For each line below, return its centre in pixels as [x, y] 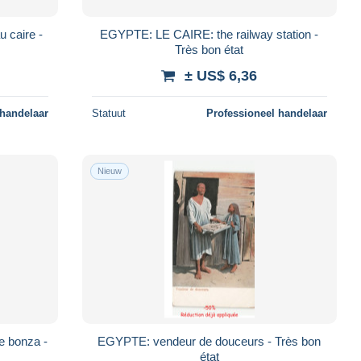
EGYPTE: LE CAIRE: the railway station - [210, 34]
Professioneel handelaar [266, 113]
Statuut [108, 113]
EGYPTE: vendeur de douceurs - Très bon [210, 341]
